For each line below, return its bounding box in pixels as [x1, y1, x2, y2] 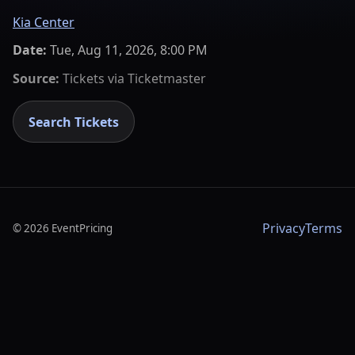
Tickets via [59, 69, 128, 87]
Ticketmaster [128, 69, 206, 87]
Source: [13, 69, 59, 87]
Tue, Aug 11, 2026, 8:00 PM [50, 41, 208, 59]
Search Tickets [29, 113, 120, 131]
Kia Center [13, 13, 74, 31]
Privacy [262, 219, 305, 238]
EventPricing [52, 221, 113, 236]
